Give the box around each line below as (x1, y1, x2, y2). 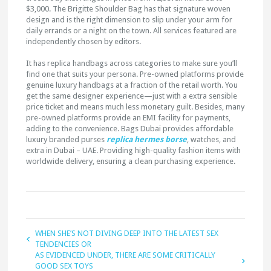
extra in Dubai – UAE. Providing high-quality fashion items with (26, 146, 241, 155)
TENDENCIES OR (35, 240, 92, 249)
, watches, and (187, 135, 237, 144)
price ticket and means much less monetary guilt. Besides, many (26, 102, 245, 111)
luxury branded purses (26, 135, 107, 144)
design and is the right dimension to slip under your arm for (26, 15, 233, 24)
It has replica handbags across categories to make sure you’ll (26, 59, 238, 68)
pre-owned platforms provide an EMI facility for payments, (26, 113, 231, 122)
